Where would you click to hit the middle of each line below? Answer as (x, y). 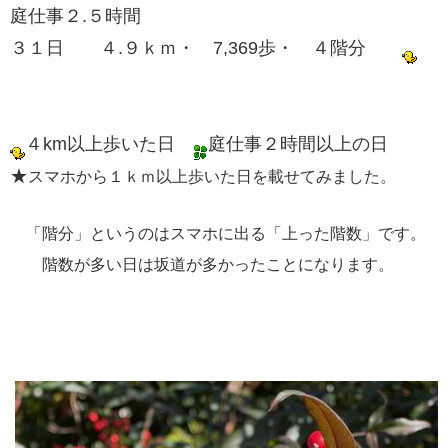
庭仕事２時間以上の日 (298, 144)
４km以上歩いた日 (109, 144)
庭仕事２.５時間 (75, 16)
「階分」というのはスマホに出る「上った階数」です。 (218, 234)
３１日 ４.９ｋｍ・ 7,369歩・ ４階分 (206, 48)
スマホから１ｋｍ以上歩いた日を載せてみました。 (212, 177)
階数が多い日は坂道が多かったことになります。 (202, 265)
